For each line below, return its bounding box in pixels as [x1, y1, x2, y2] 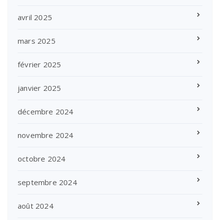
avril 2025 [18, 12, 52, 22]
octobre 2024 [18, 153, 66, 164]
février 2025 [18, 59, 61, 69]
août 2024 [18, 200, 54, 211]
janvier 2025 [18, 82, 61, 93]
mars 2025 [18, 35, 55, 46]
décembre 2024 [18, 106, 74, 116]
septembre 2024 [18, 177, 77, 187]
